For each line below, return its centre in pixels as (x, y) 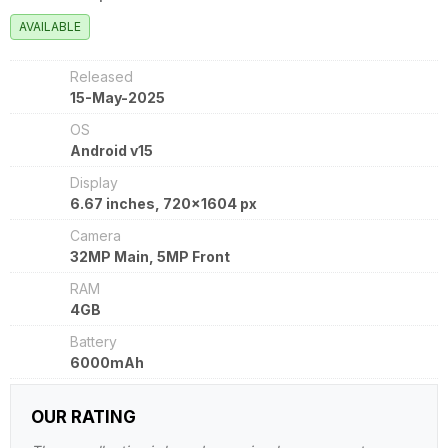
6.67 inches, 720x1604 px (163, 203)
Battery (93, 341)
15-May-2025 (117, 97)
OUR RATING (83, 417)
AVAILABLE (50, 26)
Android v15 (111, 150)
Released (101, 76)
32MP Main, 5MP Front (150, 256)
